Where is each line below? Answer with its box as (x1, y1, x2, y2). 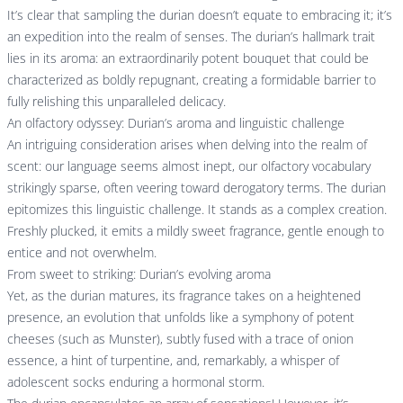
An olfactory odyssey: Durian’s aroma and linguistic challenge (7, 114, 345, 132)
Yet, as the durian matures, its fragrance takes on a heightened (7, 287, 361, 305)
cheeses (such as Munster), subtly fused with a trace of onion (7, 330, 354, 348)
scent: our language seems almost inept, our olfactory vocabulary (7, 157, 371, 175)
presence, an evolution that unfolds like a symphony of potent (7, 309, 354, 327)
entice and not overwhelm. (7, 244, 157, 262)
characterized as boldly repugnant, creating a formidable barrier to (7, 71, 376, 89)
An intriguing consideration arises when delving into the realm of (7, 136, 367, 154)
